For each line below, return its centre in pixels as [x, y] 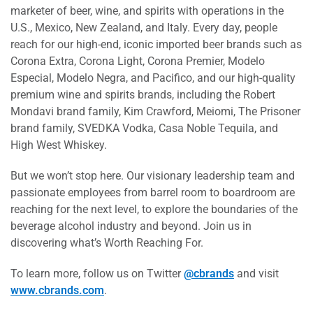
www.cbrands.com [57, 290]
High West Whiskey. [59, 145]
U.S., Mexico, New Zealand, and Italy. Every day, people [144, 28]
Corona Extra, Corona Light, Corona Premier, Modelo [138, 61]
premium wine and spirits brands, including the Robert [143, 95]
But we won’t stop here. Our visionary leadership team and [153, 176]
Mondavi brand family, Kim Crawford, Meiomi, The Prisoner [155, 111]
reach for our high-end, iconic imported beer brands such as [156, 44]
